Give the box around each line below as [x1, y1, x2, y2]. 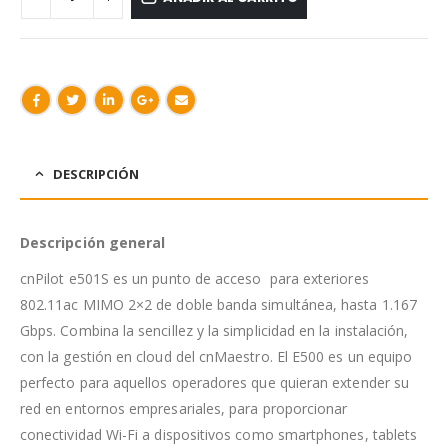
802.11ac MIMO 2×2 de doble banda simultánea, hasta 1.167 [20, 294, 417, 314]
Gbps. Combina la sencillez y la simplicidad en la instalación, [20, 320, 409, 340]
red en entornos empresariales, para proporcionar [20, 398, 348, 418]
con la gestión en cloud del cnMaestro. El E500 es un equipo [20, 346, 413, 366]
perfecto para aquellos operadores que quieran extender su [20, 372, 409, 392]
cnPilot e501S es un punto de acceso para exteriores [20, 268, 369, 288]
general [104, 232, 166, 252]
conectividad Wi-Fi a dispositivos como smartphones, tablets [20, 424, 418, 444]
